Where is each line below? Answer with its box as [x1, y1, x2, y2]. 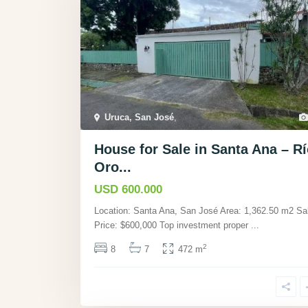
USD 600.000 [94, 183, 162, 197]
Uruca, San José [104, 112, 174, 123]
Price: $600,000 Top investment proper [94, 220, 251, 231]
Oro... [94, 159, 131, 175]
